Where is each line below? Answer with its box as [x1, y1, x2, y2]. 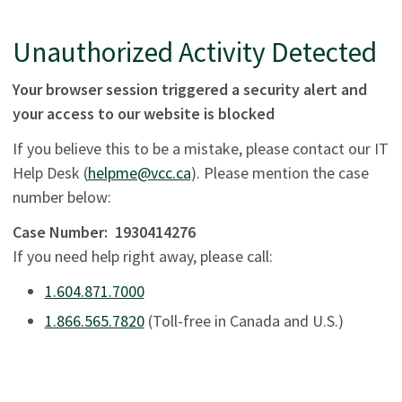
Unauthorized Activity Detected [12, 34, 377, 71]
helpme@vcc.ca [87, 162, 191, 184]
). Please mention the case [190, 162, 369, 184]
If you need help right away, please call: [12, 246, 273, 267]
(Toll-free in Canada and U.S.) [144, 310, 344, 332]
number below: [12, 187, 111, 208]
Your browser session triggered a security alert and [12, 79, 367, 100]
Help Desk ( [12, 162, 88, 184]
